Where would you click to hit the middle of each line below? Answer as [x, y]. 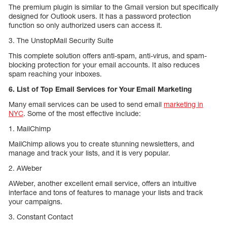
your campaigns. [35, 202]
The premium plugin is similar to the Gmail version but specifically [113, 7]
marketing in [183, 104]
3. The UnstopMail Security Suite [61, 41]
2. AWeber [25, 168]
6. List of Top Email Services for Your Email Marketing [100, 89]
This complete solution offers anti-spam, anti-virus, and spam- [108, 56]
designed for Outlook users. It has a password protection [100, 16]
